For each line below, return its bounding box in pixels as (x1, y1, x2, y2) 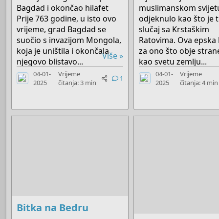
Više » (102, 50, 124, 62)
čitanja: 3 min (58, 78, 96, 88)
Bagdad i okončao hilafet (17, 2, 109, 14)
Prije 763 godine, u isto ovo (17, 13, 117, 24)
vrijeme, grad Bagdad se (17, 24, 107, 35)
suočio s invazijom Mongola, (17, 35, 122, 46)
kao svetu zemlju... (139, 56, 207, 67)
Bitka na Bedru (17, 200, 89, 214)
